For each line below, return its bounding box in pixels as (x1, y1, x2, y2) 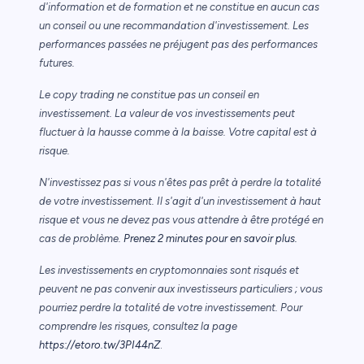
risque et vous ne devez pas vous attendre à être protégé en (39, 213, 323, 226)
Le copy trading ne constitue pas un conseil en (39, 88, 259, 101)
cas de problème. (39, 232, 123, 245)
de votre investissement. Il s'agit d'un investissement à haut (39, 194, 321, 207)
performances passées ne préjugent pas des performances (39, 37, 318, 50)
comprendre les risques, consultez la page (39, 319, 237, 332)
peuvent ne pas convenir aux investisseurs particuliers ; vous (39, 282, 323, 295)
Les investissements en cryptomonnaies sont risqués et (39, 263, 299, 276)
